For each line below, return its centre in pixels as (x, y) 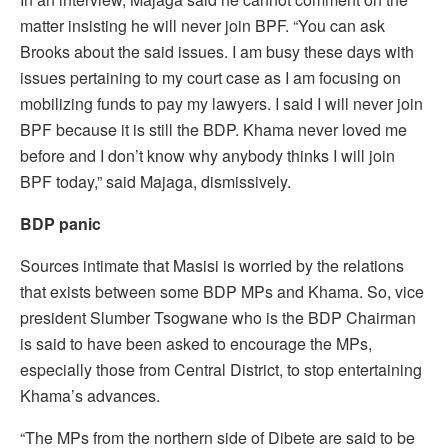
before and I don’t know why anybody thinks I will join (207, 155)
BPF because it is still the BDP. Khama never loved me (213, 129)
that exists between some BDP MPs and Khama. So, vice (222, 291)
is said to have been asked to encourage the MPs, (196, 343)
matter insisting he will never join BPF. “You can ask (202, 25)
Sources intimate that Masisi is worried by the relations (212, 265)
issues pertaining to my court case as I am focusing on (210, 77)
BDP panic (60, 223)
